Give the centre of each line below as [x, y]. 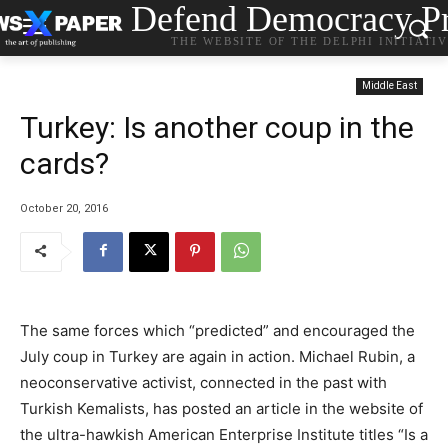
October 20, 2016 [64, 208]
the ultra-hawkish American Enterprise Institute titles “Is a [224, 434]
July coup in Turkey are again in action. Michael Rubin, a [217, 356]
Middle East [389, 85]
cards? [64, 163]
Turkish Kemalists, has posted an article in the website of [221, 408]
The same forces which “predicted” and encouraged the [217, 330]
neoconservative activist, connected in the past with [203, 382]
